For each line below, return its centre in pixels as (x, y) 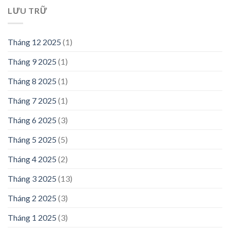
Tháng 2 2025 (32, 198)
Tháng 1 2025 (32, 217)
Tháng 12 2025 (34, 42)
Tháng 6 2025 (32, 120)
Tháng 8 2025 (32, 81)
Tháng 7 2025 (32, 100)
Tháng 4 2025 (32, 159)
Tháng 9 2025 (32, 61)
